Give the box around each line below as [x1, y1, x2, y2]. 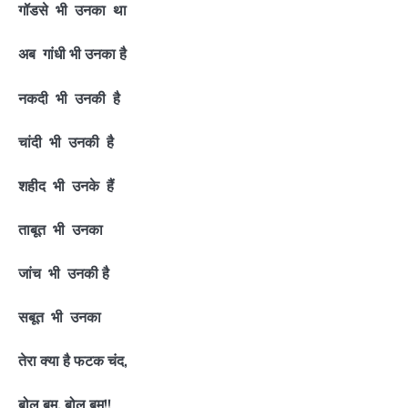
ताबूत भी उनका [18, 219, 103, 239]
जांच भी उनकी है [18, 264, 109, 282]
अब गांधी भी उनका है [18, 45, 127, 64]
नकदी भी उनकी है [18, 88, 120, 107]
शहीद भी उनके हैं [18, 176, 114, 195]
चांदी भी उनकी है [18, 132, 114, 151]
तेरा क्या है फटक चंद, [18, 352, 127, 371]
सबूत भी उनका [18, 308, 101, 327]
